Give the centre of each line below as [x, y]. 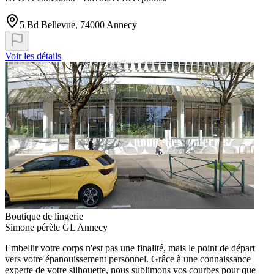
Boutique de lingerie [44, 217]
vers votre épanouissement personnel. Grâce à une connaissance [128, 259]
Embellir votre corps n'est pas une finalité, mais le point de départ [130, 248]
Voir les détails [33, 56]
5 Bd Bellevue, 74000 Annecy [78, 25]
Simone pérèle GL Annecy [56, 228]
